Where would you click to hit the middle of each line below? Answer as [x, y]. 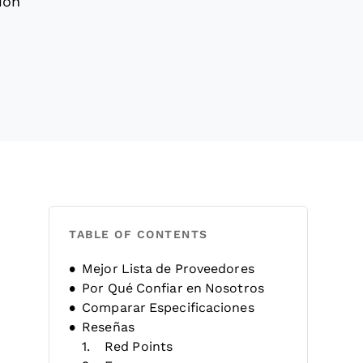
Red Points [139, 346]
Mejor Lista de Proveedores [168, 269]
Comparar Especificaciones [168, 307]
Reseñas [108, 327]
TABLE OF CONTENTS [139, 234]
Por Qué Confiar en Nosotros [173, 288]
